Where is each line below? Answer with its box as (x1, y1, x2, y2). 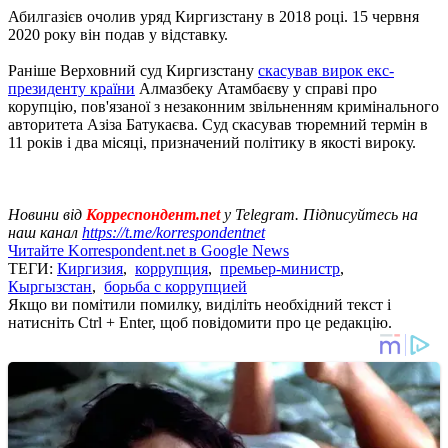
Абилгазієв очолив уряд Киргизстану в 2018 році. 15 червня (8, 7, 419, 25)
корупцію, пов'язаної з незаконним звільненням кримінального (8, 97, 439, 115)
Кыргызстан (8, 277, 92, 295)
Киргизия (57, 259, 123, 277)
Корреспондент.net (86, 205, 220, 223)
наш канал (8, 223, 82, 241)
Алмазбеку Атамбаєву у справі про (135, 79, 377, 97)
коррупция (135, 259, 208, 277)
